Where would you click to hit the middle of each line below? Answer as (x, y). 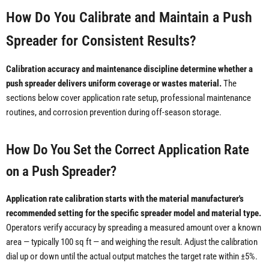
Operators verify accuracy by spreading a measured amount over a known (134, 228)
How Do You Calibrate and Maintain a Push (129, 17)
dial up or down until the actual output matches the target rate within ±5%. (132, 257)
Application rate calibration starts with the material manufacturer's (125, 199)
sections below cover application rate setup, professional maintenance (128, 98)
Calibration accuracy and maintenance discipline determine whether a (129, 69)
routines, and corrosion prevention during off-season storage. (114, 113)
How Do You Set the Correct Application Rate (128, 150)
